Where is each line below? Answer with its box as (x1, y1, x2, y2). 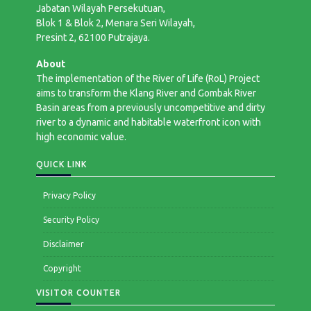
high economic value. (36, 131, 127, 143)
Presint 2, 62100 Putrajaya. (36, 32, 151, 44)
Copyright (43, 263, 82, 273)
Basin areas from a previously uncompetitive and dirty (36, 102, 266, 114)
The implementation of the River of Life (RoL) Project (36, 73, 260, 85)
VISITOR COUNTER (36, 287, 121, 297)
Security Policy (43, 215, 100, 224)
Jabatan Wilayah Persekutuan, (36, 3, 166, 15)
